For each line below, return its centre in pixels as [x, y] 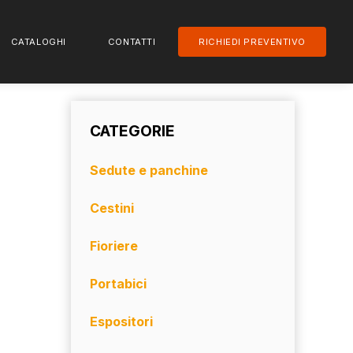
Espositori [121, 321]
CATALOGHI [38, 42]
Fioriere [114, 246]
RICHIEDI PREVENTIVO [252, 42]
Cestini [112, 208]
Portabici [118, 284]
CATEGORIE [132, 131]
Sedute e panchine [149, 170]
